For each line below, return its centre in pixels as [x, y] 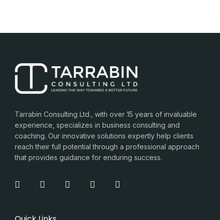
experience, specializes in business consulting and [97, 125]
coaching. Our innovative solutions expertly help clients [104, 136]
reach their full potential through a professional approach [107, 147]
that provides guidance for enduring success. [88, 158]
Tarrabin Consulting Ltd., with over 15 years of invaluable [106, 114]
